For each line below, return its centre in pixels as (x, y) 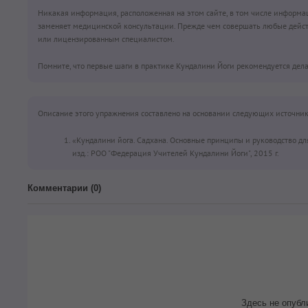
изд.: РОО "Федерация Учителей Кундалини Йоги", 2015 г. (176, 153)
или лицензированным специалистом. (106, 38)
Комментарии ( (60, 188)
